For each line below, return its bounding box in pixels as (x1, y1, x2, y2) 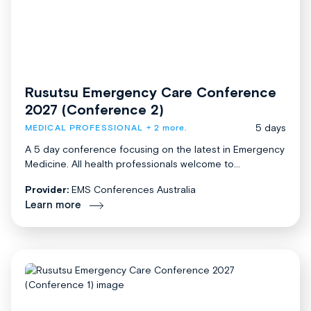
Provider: (25, 184, 69, 196)
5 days (255, 122, 286, 134)
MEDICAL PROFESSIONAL (25, 123, 144, 134)
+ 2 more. (143, 123, 187, 134)
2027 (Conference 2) (25, 101, 164, 118)
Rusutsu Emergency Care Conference (25, 84, 276, 101)
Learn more (25, 199, 81, 212)
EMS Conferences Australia (72, 184, 196, 196)
